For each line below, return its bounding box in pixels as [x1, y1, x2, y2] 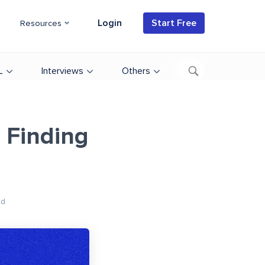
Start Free [151, 18, 196, 28]
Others [122, 66, 150, 76]
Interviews [41, 66, 83, 76]
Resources [20, 20, 64, 28]
